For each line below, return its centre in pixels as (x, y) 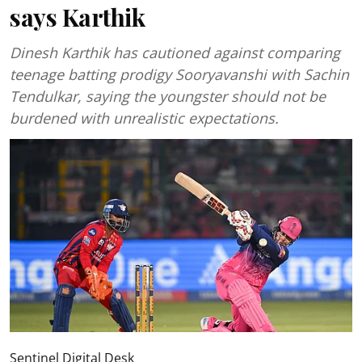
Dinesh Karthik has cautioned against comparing (175, 53)
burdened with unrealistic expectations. (144, 118)
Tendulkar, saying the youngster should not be (168, 96)
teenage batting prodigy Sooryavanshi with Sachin (179, 74)
